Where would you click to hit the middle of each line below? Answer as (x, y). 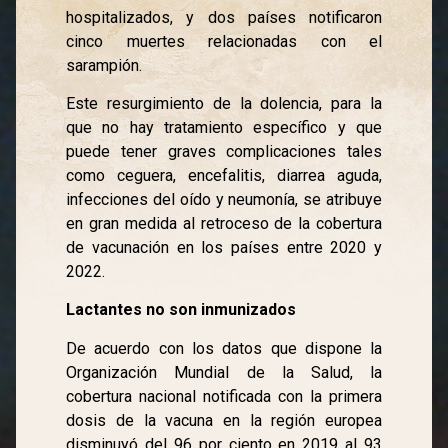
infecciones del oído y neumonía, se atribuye (224, 200)
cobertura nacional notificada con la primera (224, 396)
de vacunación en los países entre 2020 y (224, 248)
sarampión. (104, 65)
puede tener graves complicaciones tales (224, 152)
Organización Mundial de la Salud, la (224, 372)
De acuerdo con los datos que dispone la (224, 348)
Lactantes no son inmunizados (181, 310)
